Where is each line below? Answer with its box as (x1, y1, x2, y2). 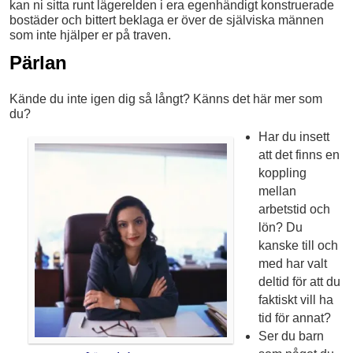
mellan (258, 184, 296, 199)
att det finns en (258, 148, 340, 162)
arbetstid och (258, 203, 330, 217)
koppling (258, 166, 307, 180)
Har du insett (258, 130, 329, 144)
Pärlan (9, 51, 67, 73)
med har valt (258, 257, 327, 271)
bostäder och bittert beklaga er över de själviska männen (9, 13, 324, 27)
